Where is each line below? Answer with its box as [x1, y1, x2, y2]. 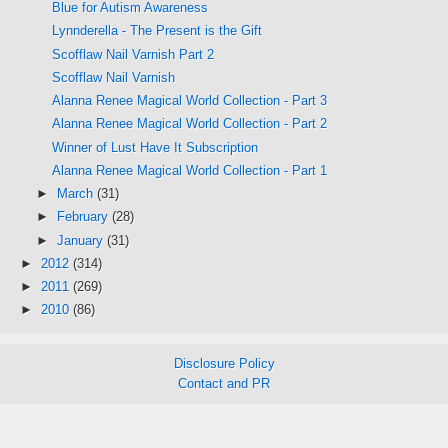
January [56, 232, 107, 248]
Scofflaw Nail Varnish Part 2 [52, 46, 215, 62]
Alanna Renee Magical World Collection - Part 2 [52, 116, 328, 132]
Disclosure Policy [173, 355, 275, 371]
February [56, 209, 112, 225]
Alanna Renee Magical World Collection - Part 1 [52, 162, 328, 178]
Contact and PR [178, 375, 270, 391]
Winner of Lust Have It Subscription [52, 139, 259, 155]
